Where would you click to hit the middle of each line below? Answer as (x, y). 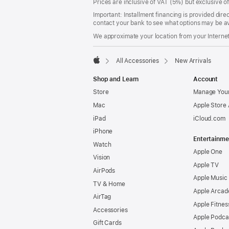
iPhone (103, 132)
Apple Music (210, 178)
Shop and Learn (116, 79)
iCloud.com (209, 118)
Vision (102, 158)
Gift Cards (107, 223)
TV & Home (109, 184)
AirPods (104, 170)
